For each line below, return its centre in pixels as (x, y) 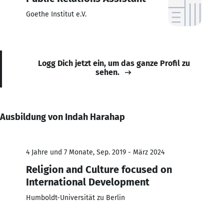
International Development (88, 182)
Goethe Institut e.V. (56, 14)
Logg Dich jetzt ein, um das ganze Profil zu (114, 63)
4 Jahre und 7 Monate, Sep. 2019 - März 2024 (95, 152)
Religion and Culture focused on (99, 169)
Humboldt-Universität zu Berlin (75, 197)
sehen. (107, 72)
